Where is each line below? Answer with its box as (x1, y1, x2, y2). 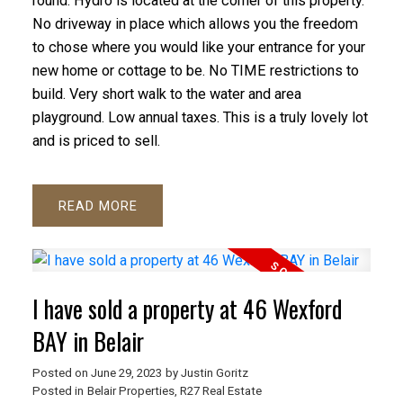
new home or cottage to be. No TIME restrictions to (31, 61, 359, 79)
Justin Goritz (180, 366, 248, 381)
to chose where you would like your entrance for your (31, 38, 365, 56)
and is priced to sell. (31, 131, 160, 149)
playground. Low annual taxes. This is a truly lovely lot (31, 108, 368, 126)
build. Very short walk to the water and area (31, 85, 301, 103)
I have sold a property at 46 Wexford (31, 291, 342, 327)
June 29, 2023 (90, 366, 162, 381)
